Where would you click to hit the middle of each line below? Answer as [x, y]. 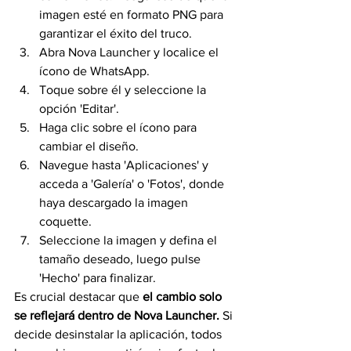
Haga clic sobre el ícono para [119, 127]
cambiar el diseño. [90, 146]
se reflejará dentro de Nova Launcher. [117, 315]
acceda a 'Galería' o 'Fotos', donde [133, 183]
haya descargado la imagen [115, 202]
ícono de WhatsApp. [96, 71]
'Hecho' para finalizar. [98, 277]
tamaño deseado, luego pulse [121, 259]
